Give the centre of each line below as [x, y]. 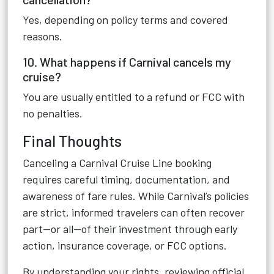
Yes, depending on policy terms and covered [125, 20]
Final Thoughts [72, 141]
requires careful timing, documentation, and [126, 179]
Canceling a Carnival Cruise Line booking [117, 163]
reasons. [43, 36]
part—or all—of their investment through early [130, 229]
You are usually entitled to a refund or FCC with [134, 97]
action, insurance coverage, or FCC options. [125, 245]
